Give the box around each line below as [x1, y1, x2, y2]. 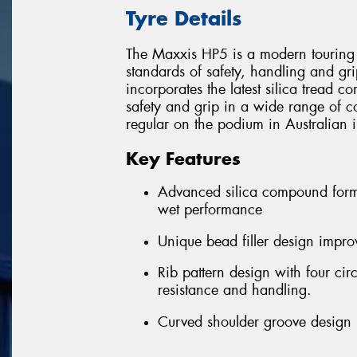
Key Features [126, 147, 241, 170]
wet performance [158, 200, 262, 220]
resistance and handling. [158, 280, 312, 300]
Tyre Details [126, 6, 241, 32]
